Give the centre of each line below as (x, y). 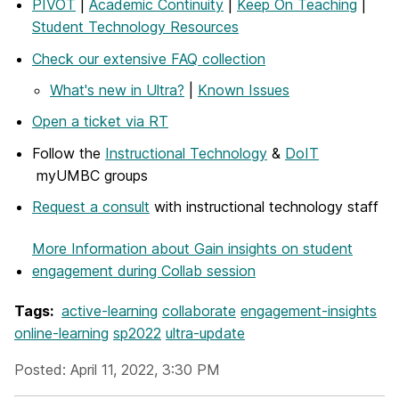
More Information (92, 249)
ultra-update (205, 333)
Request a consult (91, 207)
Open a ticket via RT (100, 122)
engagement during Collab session (144, 271)
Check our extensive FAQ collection (149, 58)
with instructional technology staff (264, 207)
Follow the (69, 153)
